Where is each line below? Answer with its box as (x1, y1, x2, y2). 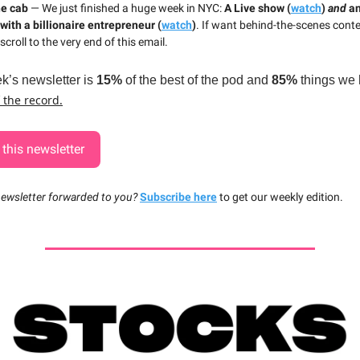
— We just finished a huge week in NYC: (31, 2, 224, 15)
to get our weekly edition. (217, 190, 343, 204)
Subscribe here (140, 190, 217, 204)
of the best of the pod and (122, 73, 272, 88)
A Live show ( (224, 2, 291, 15)
